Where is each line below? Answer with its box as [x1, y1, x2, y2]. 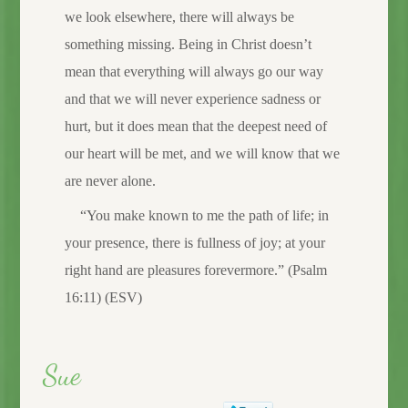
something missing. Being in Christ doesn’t [64, 36, 311, 52]
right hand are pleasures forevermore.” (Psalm [64, 261, 327, 278]
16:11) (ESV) [64, 289, 142, 305]
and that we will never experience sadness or [64, 90, 321, 107]
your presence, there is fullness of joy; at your [64, 234, 325, 250]
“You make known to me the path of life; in [80, 207, 330, 223]
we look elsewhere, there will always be [64, 8, 294, 25]
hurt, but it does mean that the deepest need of [64, 117, 327, 134]
